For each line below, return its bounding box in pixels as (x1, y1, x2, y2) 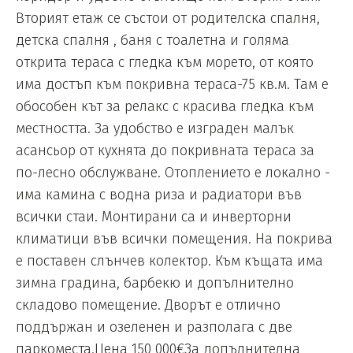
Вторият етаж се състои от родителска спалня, (16, 9, 320, 28)
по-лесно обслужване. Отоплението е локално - (16, 164, 330, 182)
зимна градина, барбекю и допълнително (16, 274, 294, 292)
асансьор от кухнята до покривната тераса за (16, 142, 314, 160)
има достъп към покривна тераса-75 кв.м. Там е (16, 76, 329, 94)
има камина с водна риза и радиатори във (16, 186, 302, 204)
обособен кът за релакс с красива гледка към (16, 98, 314, 116)
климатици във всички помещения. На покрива (16, 230, 333, 248)
